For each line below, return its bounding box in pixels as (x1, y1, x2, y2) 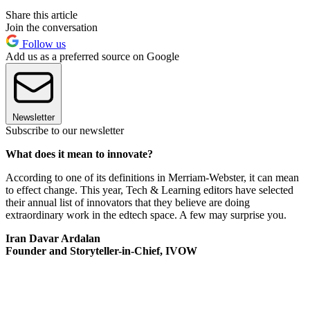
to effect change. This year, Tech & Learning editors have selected (6, 183, 293, 196)
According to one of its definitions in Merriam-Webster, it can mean (6, 171, 299, 183)
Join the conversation (6, 21, 98, 33)
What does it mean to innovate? (6, 147, 153, 160)
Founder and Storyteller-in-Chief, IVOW (6, 244, 197, 257)
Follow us (19, 37, 66, 50)
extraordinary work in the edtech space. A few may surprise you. (6, 208, 286, 221)
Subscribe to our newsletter (6, 124, 124, 136)
